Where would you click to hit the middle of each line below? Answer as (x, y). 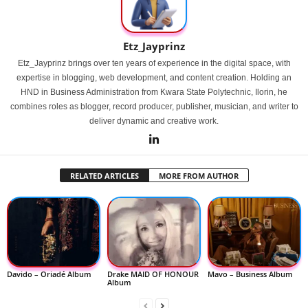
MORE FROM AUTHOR (198, 176)
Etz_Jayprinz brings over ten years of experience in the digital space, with (154, 63)
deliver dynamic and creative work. (154, 121)
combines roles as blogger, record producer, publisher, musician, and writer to (154, 107)
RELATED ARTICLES (104, 176)
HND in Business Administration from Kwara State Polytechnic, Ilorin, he (154, 92)
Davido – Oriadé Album (49, 274)
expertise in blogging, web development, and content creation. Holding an (154, 78)
